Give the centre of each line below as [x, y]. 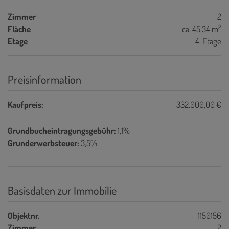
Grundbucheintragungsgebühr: [62, 130]
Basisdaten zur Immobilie [62, 190]
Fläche [19, 29]
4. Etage [208, 41]
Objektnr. [24, 215]
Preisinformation [44, 79]
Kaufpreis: [26, 104]
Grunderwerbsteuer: [43, 143]
